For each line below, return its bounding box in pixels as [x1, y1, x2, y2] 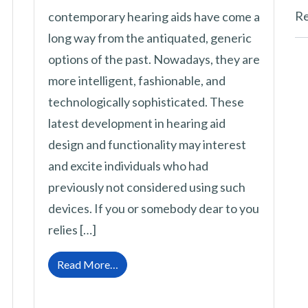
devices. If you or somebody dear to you [48, 201, 259, 217]
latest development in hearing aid [48, 115, 225, 131]
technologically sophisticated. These [48, 94, 244, 110]
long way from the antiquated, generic [48, 30, 252, 46]
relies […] [48, 222, 96, 238]
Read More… [57, 258, 118, 272]
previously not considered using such [48, 179, 245, 195]
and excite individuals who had [48, 158, 208, 174]
